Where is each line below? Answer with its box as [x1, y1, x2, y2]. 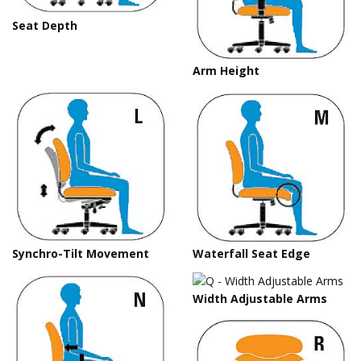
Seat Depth [12, 17, 77, 33]
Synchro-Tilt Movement [12, 245, 149, 261]
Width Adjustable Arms [193, 291, 327, 307]
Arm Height [193, 62, 259, 78]
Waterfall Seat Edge [193, 245, 310, 261]
